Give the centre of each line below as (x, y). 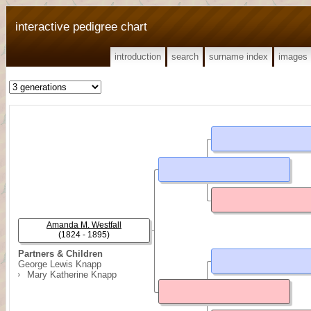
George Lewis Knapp (60, 264)
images (293, 57)
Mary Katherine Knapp (72, 275)
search (185, 57)
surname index (238, 57)
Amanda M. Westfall (84, 225)
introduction (138, 57)
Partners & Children (60, 254)
